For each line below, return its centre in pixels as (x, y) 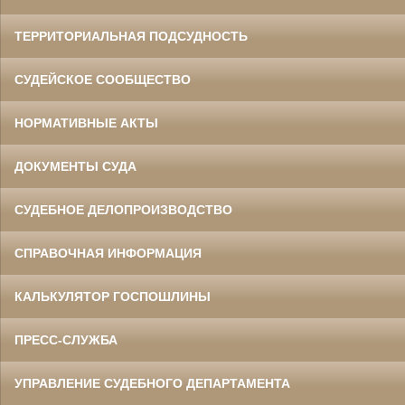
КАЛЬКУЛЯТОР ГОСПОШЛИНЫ (113, 296)
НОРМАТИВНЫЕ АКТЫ (86, 122)
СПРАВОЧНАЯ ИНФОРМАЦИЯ (108, 253)
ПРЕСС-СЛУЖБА (66, 339)
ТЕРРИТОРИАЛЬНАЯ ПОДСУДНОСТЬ (131, 36)
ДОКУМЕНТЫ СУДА (75, 166)
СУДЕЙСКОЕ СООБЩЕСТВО (103, 79)
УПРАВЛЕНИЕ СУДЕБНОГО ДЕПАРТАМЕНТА (152, 383)
